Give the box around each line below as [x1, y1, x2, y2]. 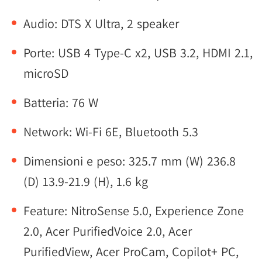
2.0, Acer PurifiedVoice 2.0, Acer [23, 223, 192, 239]
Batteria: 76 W [23, 94, 98, 111]
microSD [23, 65, 68, 81]
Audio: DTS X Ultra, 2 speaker [23, 15, 179, 32]
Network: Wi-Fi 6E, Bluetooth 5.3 [23, 123, 198, 140]
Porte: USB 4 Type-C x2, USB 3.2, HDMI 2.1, [23, 44, 253, 61]
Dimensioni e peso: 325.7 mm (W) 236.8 [23, 153, 236, 169]
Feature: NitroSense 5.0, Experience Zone [23, 202, 244, 219]
